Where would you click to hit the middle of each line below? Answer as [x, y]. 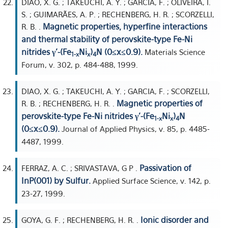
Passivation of [165, 168]
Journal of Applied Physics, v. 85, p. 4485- [135, 129]
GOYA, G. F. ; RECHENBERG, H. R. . [81, 220]
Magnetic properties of [160, 103]
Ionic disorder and [175, 220]
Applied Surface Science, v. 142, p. [151, 181]
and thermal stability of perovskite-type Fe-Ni [107, 39]
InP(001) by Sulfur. [56, 181]
